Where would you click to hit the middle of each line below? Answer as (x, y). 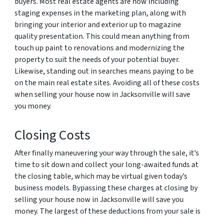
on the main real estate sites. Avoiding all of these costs (107, 83)
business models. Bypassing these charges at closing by (106, 188)
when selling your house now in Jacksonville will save (102, 94)
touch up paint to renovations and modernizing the (100, 48)
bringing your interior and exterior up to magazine (98, 24)
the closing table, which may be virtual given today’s (101, 176)
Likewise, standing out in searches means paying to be (104, 71)
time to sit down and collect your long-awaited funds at (107, 164)
